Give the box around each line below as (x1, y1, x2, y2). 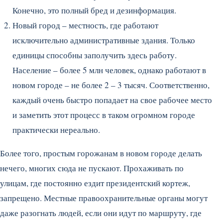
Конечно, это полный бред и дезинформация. (12, 4, 176, 16)
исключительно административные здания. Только (12, 34, 195, 46)
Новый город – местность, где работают (12, 19, 158, 31)
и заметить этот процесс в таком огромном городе (12, 109, 195, 121)
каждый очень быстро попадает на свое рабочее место (12, 94, 212, 106)
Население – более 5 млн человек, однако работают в (12, 64, 206, 76)
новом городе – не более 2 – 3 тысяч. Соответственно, (12, 79, 210, 91)
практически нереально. (12, 124, 100, 136)
